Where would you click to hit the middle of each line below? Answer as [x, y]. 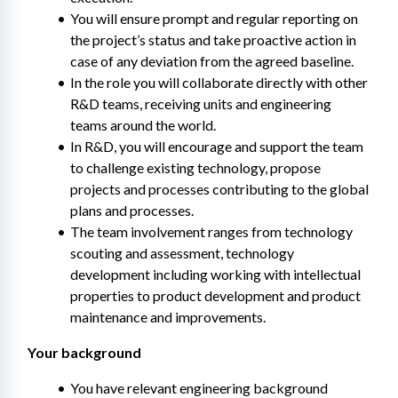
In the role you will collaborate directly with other [219, 82]
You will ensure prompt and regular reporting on [214, 18]
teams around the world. [143, 125]
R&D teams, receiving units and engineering [201, 103]
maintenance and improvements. [168, 317]
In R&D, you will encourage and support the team [216, 146]
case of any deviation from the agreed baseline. [212, 61]
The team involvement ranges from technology [211, 231]
